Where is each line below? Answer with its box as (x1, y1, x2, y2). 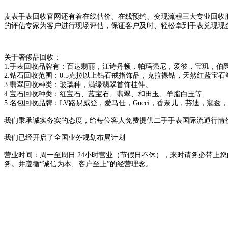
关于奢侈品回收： (4, 53, 61, 61)
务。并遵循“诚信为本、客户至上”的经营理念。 (4, 160, 153, 168)
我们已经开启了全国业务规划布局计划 (4, 133, 125, 141)
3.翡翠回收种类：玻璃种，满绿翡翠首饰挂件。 (4, 80, 152, 89)
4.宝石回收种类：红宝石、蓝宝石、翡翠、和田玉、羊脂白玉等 (4, 90, 202, 98)
